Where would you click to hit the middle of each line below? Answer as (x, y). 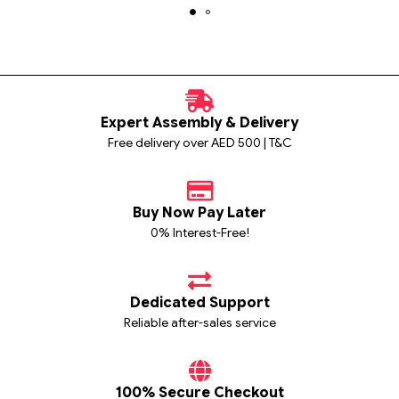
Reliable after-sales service (199, 323)
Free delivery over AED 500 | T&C (199, 143)
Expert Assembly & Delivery (199, 123)
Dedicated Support (199, 303)
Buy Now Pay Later (199, 213)
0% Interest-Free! (199, 233)
